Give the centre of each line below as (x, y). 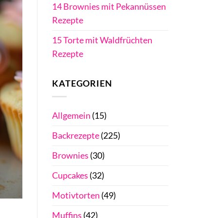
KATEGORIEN (82, 83)
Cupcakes (70, 175)
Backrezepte (76, 135)
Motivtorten (76, 195)
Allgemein (71, 115)
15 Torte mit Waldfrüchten (102, 40)
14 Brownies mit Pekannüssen (109, 7)
